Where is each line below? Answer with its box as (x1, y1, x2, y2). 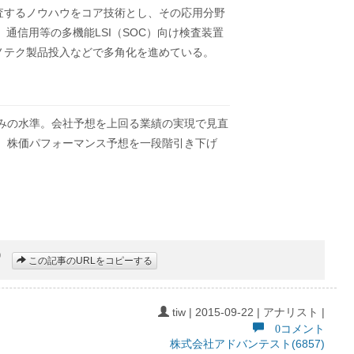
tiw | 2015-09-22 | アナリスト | (169, 306, 325, 318)
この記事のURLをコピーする (26, 255, 153, 267)
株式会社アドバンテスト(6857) (170, 337, 325, 350)
